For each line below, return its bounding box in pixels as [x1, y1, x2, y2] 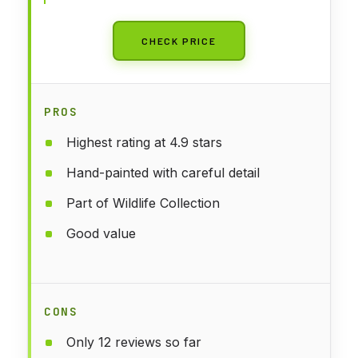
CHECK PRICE [141, 34, 217, 46]
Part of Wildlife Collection [66, 194, 220, 211]
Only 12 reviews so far [66, 333, 201, 350]
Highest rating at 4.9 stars [66, 133, 222, 150]
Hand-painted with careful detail [66, 164, 260, 181]
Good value [66, 225, 136, 241]
